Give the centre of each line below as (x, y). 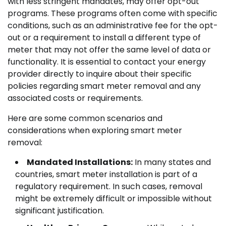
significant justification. (60, 211)
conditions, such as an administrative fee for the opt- (113, 26)
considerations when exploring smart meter (95, 131)
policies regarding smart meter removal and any (104, 86)
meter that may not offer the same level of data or (109, 50)
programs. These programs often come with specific (112, 14)
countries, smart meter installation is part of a (106, 175)
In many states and (172, 162)
